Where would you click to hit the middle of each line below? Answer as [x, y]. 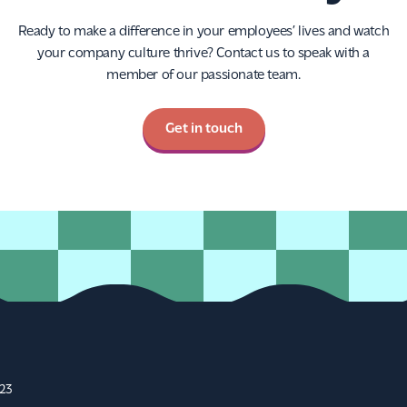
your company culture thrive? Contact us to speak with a [203, 54]
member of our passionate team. [203, 76]
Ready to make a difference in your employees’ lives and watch [203, 32]
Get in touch [203, 129]
